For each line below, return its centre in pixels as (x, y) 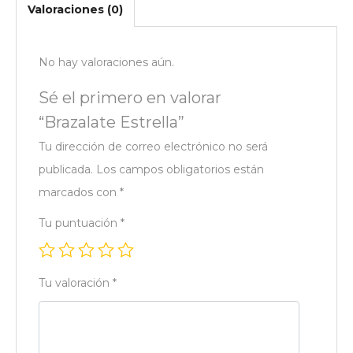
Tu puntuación (80, 223)
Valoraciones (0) (75, 10)
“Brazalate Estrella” (111, 123)
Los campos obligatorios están (180, 170)
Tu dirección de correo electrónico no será (153, 147)
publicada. (66, 170)
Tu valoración (76, 283)
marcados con (79, 193)
